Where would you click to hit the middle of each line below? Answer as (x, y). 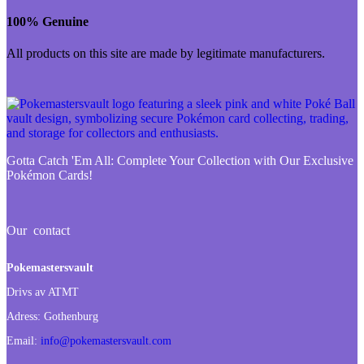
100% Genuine (48, 21)
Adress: (24, 317)
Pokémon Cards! (50, 175)
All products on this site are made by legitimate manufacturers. (166, 53)
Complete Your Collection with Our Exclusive (235, 160)
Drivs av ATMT (43, 292)
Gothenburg (69, 317)
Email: (24, 341)
